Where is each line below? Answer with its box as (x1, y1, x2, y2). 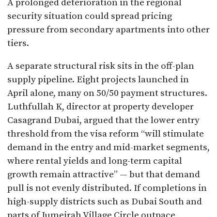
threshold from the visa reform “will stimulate (7, 128, 204, 140)
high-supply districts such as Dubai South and (7, 196, 202, 208)
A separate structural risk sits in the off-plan (7, 61, 194, 72)
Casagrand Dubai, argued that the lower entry (7, 115, 200, 126)
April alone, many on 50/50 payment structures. (7, 88, 207, 99)
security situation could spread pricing (7, 11, 172, 22)
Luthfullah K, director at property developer (7, 101, 194, 113)
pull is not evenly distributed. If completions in (7, 183, 207, 194)
